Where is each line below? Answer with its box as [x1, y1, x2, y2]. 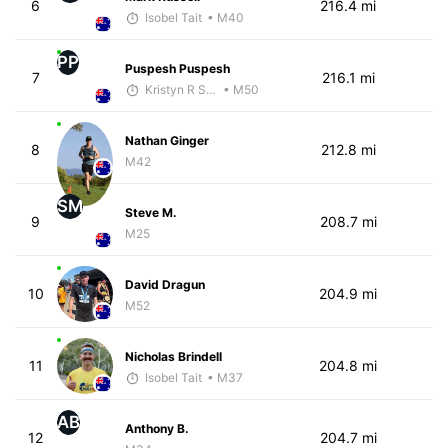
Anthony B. [124, 420, 189, 436]
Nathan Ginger [124, 132, 209, 148]
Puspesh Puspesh [124, 60, 230, 76]
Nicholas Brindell [124, 348, 222, 364]
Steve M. [124, 204, 177, 220]
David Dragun [124, 276, 205, 292]
